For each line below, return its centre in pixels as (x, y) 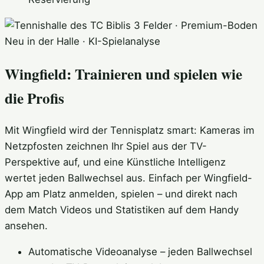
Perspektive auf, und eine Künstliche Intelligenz (115, 162)
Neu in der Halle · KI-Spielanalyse (82, 42)
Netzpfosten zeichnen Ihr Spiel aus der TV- (106, 146)
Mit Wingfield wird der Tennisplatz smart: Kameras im (130, 130)
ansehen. (26, 225)
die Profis (34, 98)
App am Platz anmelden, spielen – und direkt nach (121, 194)
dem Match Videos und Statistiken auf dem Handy (122, 209)
